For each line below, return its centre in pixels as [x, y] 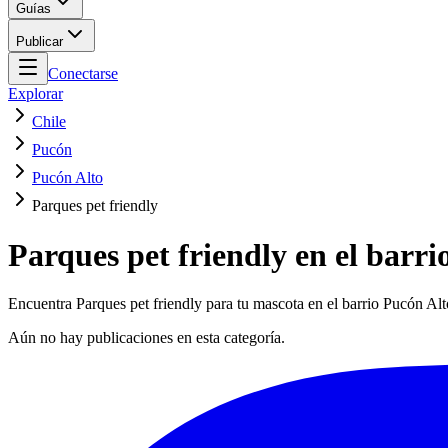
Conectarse [83, 74]
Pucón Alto [67, 178]
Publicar [39, 42]
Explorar [35, 94]
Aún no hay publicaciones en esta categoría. [146, 338]
